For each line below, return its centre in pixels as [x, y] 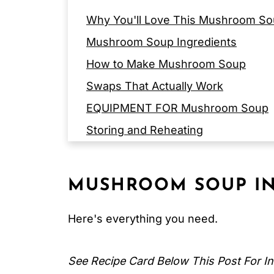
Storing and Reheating [145, 130]
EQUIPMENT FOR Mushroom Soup [177, 108]
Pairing [104, 218]
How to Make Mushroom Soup [166, 64]
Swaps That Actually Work [155, 86]
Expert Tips [116, 152]
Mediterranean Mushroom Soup [170, 240]
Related [106, 196]
